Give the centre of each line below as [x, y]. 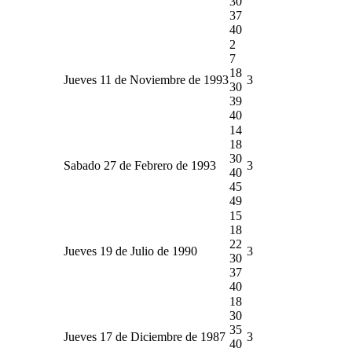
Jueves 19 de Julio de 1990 [130, 251]
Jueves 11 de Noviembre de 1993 [146, 79]
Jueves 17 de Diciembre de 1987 [145, 336]
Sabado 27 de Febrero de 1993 [140, 165]
